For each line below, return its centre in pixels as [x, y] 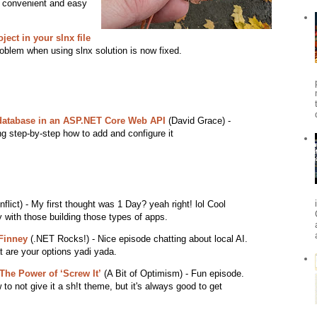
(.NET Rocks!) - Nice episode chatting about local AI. [137, 239]
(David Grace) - [198, 121]
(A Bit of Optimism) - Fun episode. [172, 274]
